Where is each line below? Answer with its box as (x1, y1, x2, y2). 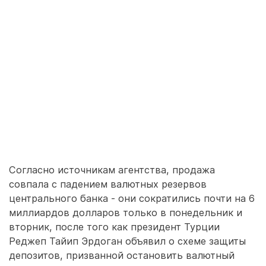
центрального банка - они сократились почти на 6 (9, 192, 255, 204)
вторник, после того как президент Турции (9, 221, 220, 233)
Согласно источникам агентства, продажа (9, 164, 215, 176)
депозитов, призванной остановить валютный (9, 249, 235, 261)
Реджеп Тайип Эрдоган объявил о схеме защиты (9, 235, 246, 247)
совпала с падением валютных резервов (9, 178, 207, 190)
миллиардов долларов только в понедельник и (9, 207, 242, 218)
